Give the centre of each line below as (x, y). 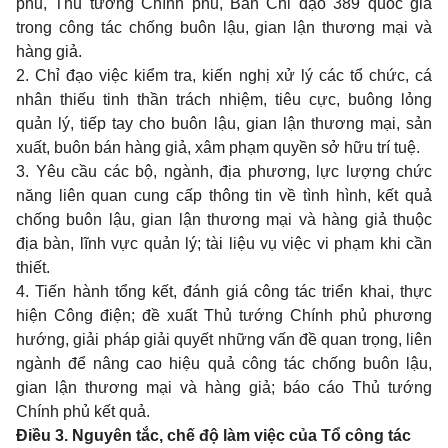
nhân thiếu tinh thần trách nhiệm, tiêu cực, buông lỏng (224, 100)
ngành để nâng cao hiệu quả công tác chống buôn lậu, (224, 364)
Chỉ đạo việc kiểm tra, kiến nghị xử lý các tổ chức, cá (234, 76)
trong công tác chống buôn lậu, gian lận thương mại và (224, 28)
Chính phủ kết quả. (83, 412)
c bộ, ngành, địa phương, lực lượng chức (276, 172)
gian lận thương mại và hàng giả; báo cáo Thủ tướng (224, 388)
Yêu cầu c (73, 172)
